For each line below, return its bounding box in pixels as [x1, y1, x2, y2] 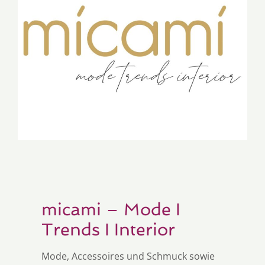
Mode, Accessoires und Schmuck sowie [41, 249, 215, 263]
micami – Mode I [41, 199, 180, 219]
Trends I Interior [41, 219, 180, 240]
